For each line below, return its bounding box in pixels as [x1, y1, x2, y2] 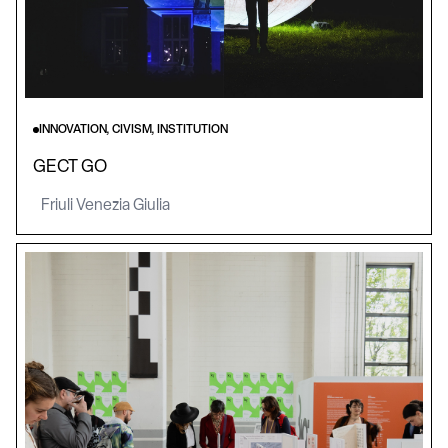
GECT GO [33, 158, 107, 177]
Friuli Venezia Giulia [41, 198, 170, 214]
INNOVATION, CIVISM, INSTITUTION [39, 124, 228, 136]
